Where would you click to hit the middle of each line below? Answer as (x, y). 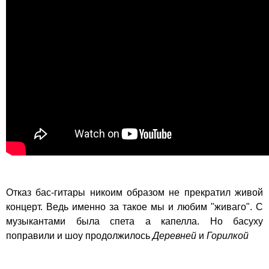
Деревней (174, 236)
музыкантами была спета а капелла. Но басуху (134, 222)
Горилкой (228, 236)
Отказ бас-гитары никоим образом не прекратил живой (134, 193)
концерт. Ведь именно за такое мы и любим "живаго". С (134, 207)
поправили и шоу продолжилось (79, 236)
